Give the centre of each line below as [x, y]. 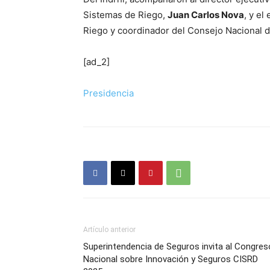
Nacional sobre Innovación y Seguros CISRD [171, 259]
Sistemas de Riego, [125, 15]
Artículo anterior [109, 230]
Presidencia [108, 93]
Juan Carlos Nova [206, 15]
